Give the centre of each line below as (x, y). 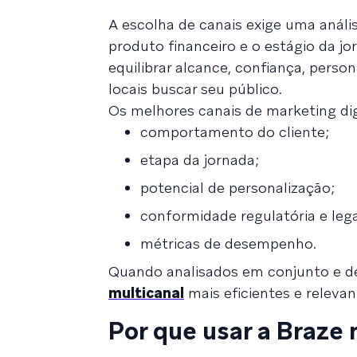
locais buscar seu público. (195, 88)
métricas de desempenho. (228, 243)
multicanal (146, 292)
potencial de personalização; (237, 187)
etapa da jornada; (200, 159)
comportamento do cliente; (235, 131)
